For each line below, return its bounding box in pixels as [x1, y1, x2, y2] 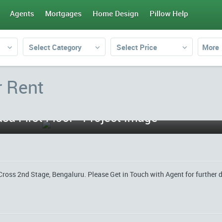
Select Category [28, 42, 82, 52]
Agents [10, 8, 34, 18]
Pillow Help [150, 8, 188, 18]
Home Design [93, 8, 139, 18]
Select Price [116, 42, 157, 52]
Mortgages [45, 8, 82, 18]
